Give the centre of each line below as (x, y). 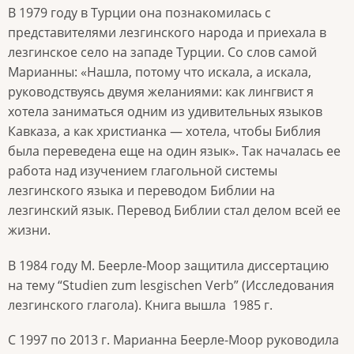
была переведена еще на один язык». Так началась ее (174, 151)
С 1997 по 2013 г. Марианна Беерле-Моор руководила (173, 339)
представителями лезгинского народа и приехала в (167, 33)
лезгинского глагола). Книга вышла (117, 305)
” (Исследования (284, 285)
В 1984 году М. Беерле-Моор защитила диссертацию (168, 265)
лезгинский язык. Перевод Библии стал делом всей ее (174, 211)
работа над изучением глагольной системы (143, 171)
